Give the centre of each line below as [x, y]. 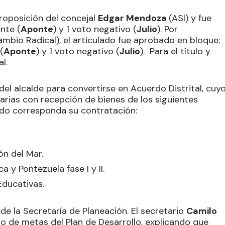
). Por [167, 29]
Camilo [202, 211]
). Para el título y [175, 51]
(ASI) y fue [190, 18]
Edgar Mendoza [133, 18]
